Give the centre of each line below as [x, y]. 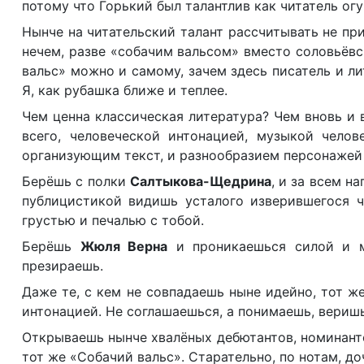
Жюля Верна [123, 246]
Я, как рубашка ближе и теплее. [125, 90]
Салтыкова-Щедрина [200, 181]
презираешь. [63, 266]
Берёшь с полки [76, 181]
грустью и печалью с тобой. [113, 220]
